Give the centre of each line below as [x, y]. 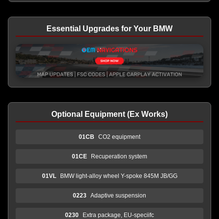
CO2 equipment [119, 137]
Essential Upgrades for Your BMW [109, 29]
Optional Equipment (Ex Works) [109, 114]
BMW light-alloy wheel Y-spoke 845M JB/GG [119, 176]
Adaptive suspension [118, 195]
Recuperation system [119, 156]
